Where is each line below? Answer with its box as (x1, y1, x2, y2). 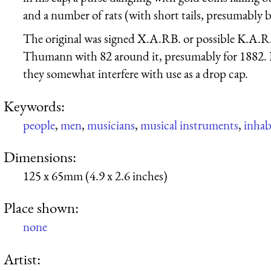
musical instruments (140, 116, 238, 133)
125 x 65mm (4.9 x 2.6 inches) (23, 168, 168, 184)
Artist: (4, 249, 41, 269)
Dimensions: (4, 147, 76, 167)
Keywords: (4, 96, 65, 116)
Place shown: (4, 198, 79, 218)
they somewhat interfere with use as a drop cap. (23, 65, 248, 82)
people (23, 116, 55, 133)
